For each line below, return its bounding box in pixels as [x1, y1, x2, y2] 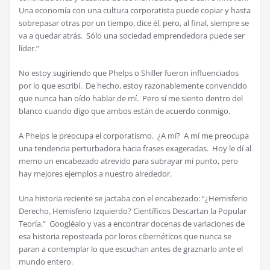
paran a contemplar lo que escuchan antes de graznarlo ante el [19, 243, 243, 255]
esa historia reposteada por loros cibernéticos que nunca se [19, 231, 231, 242]
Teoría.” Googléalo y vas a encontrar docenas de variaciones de [19, 218, 245, 230]
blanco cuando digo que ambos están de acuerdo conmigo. [19, 105, 230, 117]
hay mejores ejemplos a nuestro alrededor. [19, 168, 172, 180]
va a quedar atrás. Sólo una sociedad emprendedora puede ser [19, 30, 245, 42]
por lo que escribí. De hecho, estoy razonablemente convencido [19, 80, 247, 92]
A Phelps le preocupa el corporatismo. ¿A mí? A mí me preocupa [19, 130, 249, 142]
